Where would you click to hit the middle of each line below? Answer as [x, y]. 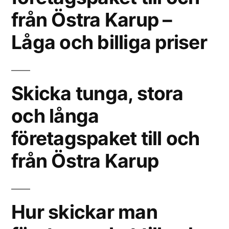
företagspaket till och [106, 138]
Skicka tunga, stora [97, 93]
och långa [55, 116]
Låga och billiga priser [109, 42]
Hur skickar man [84, 212]
